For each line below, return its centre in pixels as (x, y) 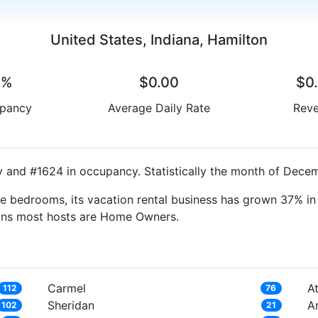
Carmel (67, 288)
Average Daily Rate (159, 108)
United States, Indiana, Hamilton (159, 39)
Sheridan (71, 305)
